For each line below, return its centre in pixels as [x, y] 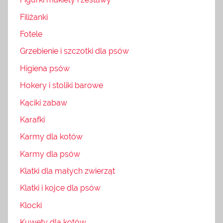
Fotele [31, 34]
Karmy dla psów [50, 154]
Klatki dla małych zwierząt [67, 171]
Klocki [31, 205]
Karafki [32, 119]
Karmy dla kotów [51, 137]
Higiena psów [45, 68]
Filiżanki [34, 17]
